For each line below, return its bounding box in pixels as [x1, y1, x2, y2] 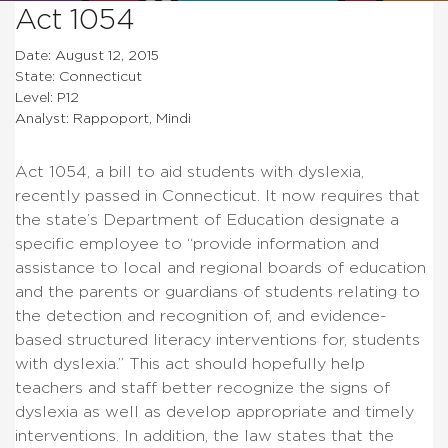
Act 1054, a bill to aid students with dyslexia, [15, 163, 364, 180]
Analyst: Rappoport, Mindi [15, 111, 191, 126]
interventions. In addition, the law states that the [15, 427, 394, 444]
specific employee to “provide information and [15, 235, 379, 252]
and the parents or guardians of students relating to [15, 283, 420, 300]
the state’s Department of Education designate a [15, 211, 399, 228]
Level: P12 [15, 90, 79, 105]
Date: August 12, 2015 [15, 48, 159, 63]
